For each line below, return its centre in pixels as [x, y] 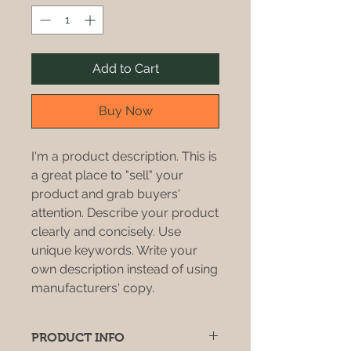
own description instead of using [125, 269]
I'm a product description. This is [124, 156]
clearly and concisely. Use [106, 232]
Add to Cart [125, 69]
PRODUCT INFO [78, 337]
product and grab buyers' [106, 194]
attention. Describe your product [125, 213]
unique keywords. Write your [114, 250]
